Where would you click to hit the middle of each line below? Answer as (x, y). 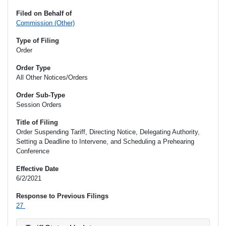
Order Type (33, 68)
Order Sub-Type (41, 95)
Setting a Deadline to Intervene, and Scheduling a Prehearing (105, 142)
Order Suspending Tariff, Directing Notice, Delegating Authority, (108, 132)
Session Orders (39, 105)
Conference (33, 151)
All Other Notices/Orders (52, 78)
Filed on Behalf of (44, 14)
